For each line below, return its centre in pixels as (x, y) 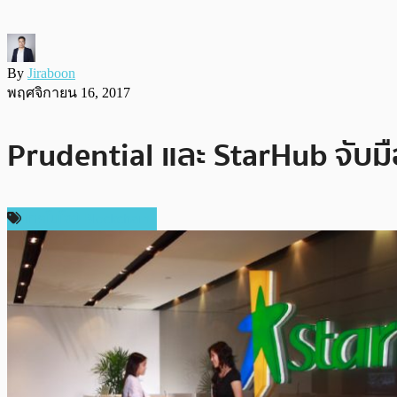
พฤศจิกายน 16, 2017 (69, 92)
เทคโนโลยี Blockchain (87, 218)
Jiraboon (51, 73)
